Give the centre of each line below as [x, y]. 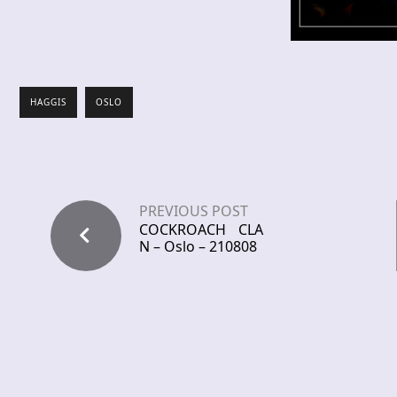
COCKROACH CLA [201, 230]
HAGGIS [48, 102]
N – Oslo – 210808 [198, 247]
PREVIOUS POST [194, 211]
